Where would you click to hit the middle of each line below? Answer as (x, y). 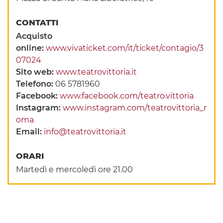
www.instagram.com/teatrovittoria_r (135, 108)
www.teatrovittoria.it (97, 72)
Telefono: (36, 84)
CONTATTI (39, 22)
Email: (30, 131)
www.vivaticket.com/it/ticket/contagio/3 (125, 48)
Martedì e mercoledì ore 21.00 (75, 169)
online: (31, 48)
